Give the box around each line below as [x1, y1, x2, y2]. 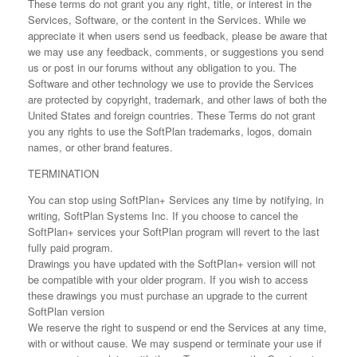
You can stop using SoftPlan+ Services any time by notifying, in [28, 192, 324, 207]
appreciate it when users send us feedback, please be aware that [28, 28, 328, 43]
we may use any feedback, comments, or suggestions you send [28, 44, 324, 59]
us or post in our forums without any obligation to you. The [28, 60, 296, 75]
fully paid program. [28, 240, 113, 255]
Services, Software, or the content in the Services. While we [28, 12, 306, 27]
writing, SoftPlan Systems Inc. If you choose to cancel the [28, 208, 298, 223]
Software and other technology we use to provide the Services [28, 76, 314, 91]
